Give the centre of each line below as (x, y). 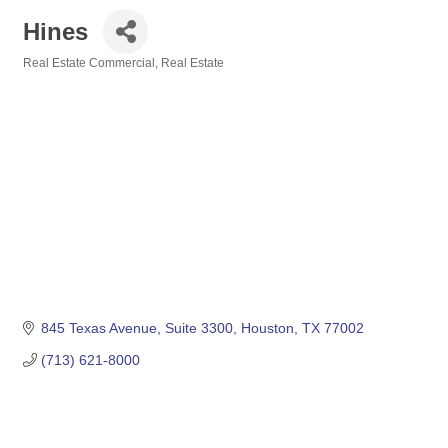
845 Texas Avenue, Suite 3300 (136, 328)
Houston (267, 328)
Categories (53, 76)
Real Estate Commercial (89, 63)
